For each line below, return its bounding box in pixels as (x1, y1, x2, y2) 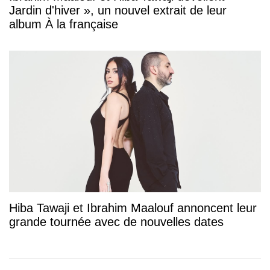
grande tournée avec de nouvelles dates (9, 215, 224, 229)
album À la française (9, 17, 118, 31)
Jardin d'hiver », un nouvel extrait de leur (9, 4, 227, 17)
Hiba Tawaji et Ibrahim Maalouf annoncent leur (9, 201, 257, 215)
